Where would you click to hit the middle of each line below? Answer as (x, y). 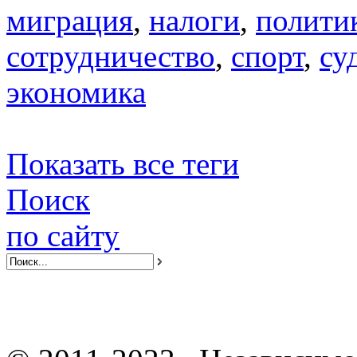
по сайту (63, 236)
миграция (70, 21)
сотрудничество (111, 57)
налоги (194, 21)
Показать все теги (123, 164)
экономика (76, 92)
